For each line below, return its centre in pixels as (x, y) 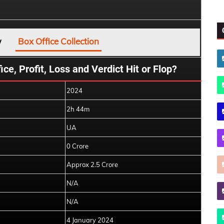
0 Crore (77, 146)
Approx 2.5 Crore (92, 164)
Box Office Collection (58, 41)
